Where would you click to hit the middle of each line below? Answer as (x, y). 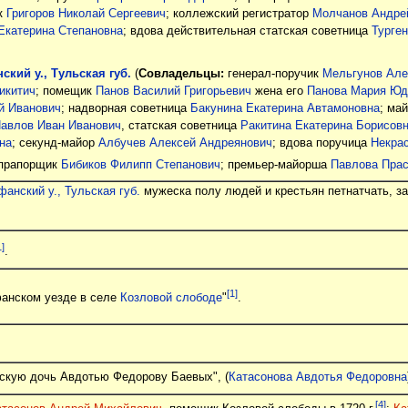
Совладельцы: (181, 73)
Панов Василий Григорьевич (173, 91)
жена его (279, 91)
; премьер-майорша (275, 164)
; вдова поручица (321, 143)
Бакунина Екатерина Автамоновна (285, 108)
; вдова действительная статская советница (247, 31)
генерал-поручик (273, 73)
